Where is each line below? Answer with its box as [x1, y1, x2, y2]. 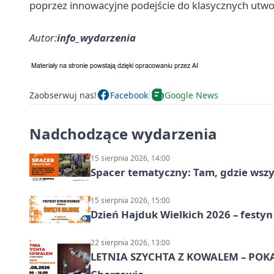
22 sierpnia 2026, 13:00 [91, 237, 170, 248]
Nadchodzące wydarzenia [29, 124, 217, 144]
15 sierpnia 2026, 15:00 [91, 195, 170, 206]
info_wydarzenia [57, 31, 136, 45]
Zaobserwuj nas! [29, 89, 97, 101]
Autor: [29, 31, 57, 45]
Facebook [110, 89, 148, 101]
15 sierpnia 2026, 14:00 [91, 153, 170, 163]
